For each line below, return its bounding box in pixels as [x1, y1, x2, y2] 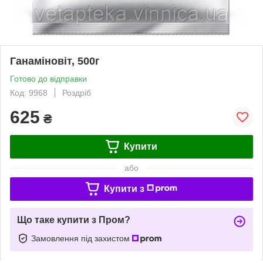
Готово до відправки [10, 73, 87, 83]
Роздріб [62, 87, 91, 97]
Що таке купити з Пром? [17, 214, 130, 225]
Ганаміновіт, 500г [10, 55, 100, 67]
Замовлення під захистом [31, 233, 132, 243]
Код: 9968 [10, 87, 48, 97]
